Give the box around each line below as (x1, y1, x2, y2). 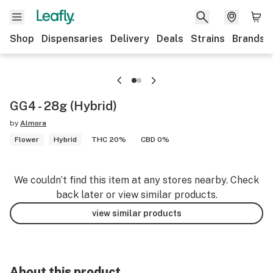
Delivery (110, 33, 149, 44)
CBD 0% (141, 135, 169, 144)
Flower (15, 135, 39, 144)
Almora (20, 119, 46, 127)
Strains (191, 33, 225, 44)
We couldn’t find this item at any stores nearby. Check (14, 174, 259, 186)
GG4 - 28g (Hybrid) (10, 99, 117, 113)
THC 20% (91, 135, 126, 144)
